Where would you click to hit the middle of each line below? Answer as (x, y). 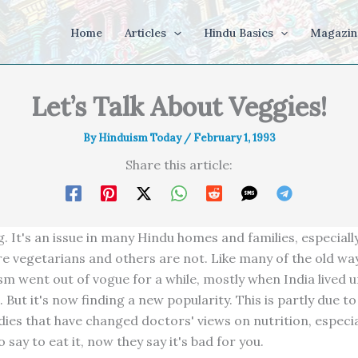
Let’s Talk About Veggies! (179, 107)
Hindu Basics (238, 33)
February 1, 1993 (234, 138)
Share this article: (179, 165)
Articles (146, 33)
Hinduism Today (141, 138)
